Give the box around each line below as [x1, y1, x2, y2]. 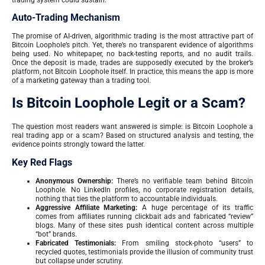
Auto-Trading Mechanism [12, 12, 120, 24]
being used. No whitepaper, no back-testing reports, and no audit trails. [12, 50, 253, 59]
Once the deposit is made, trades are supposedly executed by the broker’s [12, 59, 253, 67]
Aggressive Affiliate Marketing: [35, 203, 138, 212]
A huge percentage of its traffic [137, 203, 253, 212]
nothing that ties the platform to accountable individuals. [35, 194, 218, 203]
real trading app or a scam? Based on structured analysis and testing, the [12, 131, 253, 140]
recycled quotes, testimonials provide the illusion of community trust [35, 247, 253, 256]
